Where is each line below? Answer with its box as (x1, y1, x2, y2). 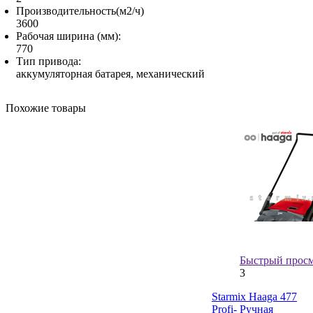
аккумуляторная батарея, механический (16, 67, 205, 80)
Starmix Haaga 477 (212, 290, 297, 303)
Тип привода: (16, 54, 81, 67)
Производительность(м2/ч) (16, 4, 144, 17)
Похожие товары (6, 101, 86, 114)
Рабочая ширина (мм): (16, 29, 121, 42)
